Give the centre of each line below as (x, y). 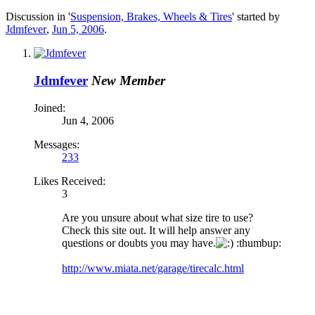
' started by (256, 17)
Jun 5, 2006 (78, 30)
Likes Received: (70, 181)
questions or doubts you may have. (139, 243)
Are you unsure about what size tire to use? (157, 217)
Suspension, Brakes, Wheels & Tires (151, 17)
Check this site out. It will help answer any (156, 230)
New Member (128, 81)
